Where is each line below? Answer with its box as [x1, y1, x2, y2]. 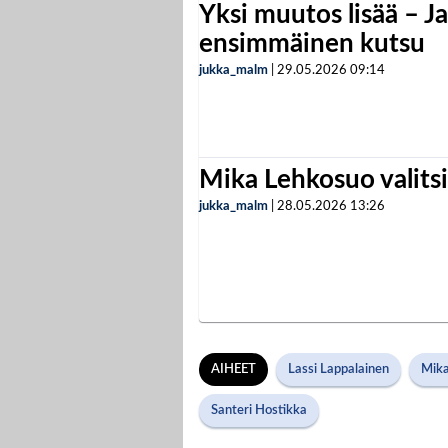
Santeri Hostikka [211, 404, 307, 418]
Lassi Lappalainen [288, 363, 389, 377]
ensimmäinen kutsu [199, 31, 425, 58]
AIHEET [211, 363, 256, 377]
